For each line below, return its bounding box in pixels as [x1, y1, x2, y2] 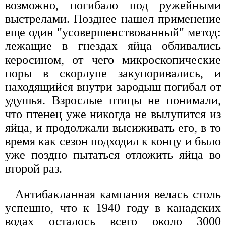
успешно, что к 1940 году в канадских [5, 201, 221, 214]
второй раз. [5, 161, 62, 175]
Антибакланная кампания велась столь [15, 187, 221, 201]
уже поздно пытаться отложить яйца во [5, 148, 221, 161]
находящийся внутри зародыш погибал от [5, 80, 221, 93]
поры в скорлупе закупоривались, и [5, 66, 221, 80]
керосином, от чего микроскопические [5, 52, 221, 66]
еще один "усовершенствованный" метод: [5, 25, 221, 39]
